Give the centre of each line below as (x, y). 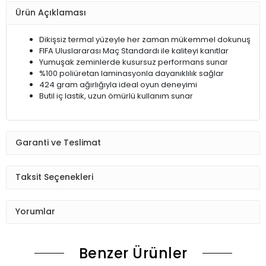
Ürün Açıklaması (51, 13)
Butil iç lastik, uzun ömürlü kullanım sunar (116, 96)
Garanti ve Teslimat (58, 143)
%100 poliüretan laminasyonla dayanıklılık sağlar (132, 73)
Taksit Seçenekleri (54, 177)
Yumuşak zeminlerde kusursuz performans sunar (134, 62)
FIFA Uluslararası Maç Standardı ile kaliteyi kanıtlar (134, 50)
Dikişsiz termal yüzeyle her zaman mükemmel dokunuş (145, 39)
